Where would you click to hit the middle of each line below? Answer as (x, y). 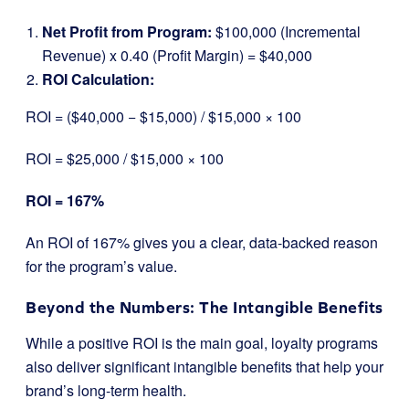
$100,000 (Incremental (286, 31)
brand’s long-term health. (106, 390)
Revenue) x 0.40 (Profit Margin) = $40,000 (177, 55)
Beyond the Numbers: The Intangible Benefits (204, 307)
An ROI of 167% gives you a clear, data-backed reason (202, 242)
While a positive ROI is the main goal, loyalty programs (202, 342)
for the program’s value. (101, 266)
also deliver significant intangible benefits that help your (204, 366)
